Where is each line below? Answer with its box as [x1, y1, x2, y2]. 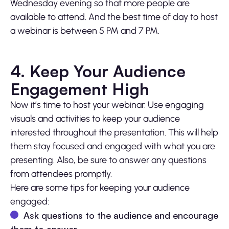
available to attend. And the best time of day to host [10, 11, 218, 23]
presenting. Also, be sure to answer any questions [10, 154, 207, 166]
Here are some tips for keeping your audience [10, 182, 190, 194]
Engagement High [10, 79, 149, 100]
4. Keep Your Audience [10, 61, 186, 82]
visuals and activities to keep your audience [10, 113, 180, 125]
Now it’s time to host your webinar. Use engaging [10, 99, 204, 111]
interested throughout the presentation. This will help [10, 127, 218, 139]
